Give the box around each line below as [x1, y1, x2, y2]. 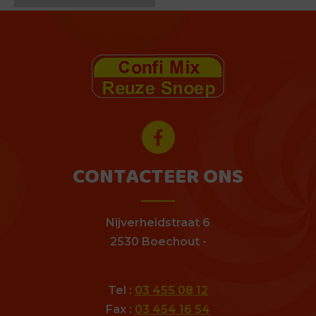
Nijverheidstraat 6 [106, 216, 210, 229]
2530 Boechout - [109, 235, 207, 248]
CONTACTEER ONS [73, 159, 243, 195]
